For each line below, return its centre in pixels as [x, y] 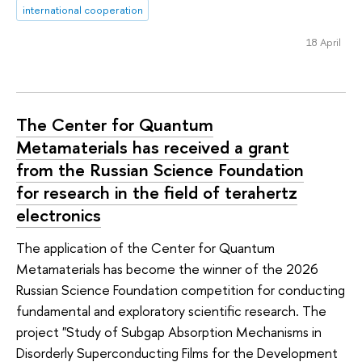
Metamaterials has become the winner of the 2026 [167, 268]
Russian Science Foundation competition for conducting [181, 289]
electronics [59, 215]
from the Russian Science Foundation [160, 170]
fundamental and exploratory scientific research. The [171, 310]
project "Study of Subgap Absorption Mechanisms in [169, 331]
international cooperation [82, 10]
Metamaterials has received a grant [153, 147]
